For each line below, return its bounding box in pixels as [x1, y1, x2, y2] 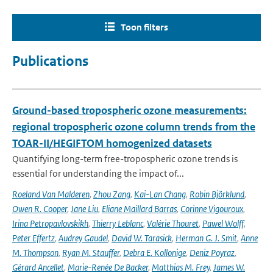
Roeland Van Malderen [12, 188, 90, 200]
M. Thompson [12, 247, 58, 258]
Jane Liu [71, 203, 98, 214]
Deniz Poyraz [190, 247, 235, 258]
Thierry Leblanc [92, 218, 143, 229]
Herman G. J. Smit [175, 232, 237, 244]
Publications [12, 53, 88, 69]
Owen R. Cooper [12, 203, 67, 214]
